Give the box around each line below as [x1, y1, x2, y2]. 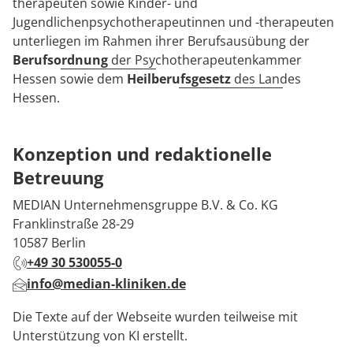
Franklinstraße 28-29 [13, 215, 134, 232]
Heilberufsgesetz [127, 70, 231, 87]
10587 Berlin [13, 234, 86, 251]
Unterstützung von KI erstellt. [13, 327, 191, 344]
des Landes [231, 70, 301, 87]
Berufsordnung [13, 51, 108, 69]
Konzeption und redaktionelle [13, 142, 272, 165]
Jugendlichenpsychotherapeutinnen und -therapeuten [13, 13, 334, 31]
